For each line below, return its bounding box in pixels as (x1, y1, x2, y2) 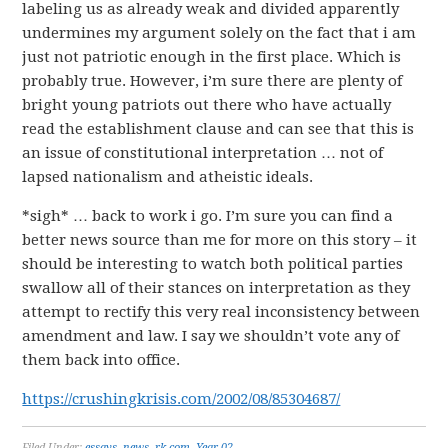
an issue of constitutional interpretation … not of (22, 144, 384, 162)
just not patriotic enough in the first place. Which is (22, 48, 402, 66)
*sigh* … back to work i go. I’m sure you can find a (22, 207, 394, 225)
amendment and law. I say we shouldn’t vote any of (22, 327, 400, 345)
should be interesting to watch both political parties (22, 255, 404, 273)
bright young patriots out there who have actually (22, 96, 392, 114)
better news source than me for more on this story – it (22, 231, 418, 249)
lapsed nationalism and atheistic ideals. (22, 168, 314, 186)
